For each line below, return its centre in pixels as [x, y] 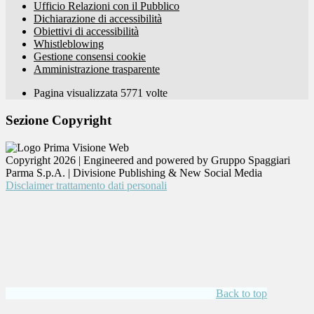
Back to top [241, 293]
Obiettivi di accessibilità [86, 32]
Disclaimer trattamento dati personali [86, 185]
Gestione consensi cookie [90, 57]
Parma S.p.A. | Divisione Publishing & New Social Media [134, 172]
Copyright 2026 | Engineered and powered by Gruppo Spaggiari [148, 160]
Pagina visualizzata [77, 93]
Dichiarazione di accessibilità [98, 19]
